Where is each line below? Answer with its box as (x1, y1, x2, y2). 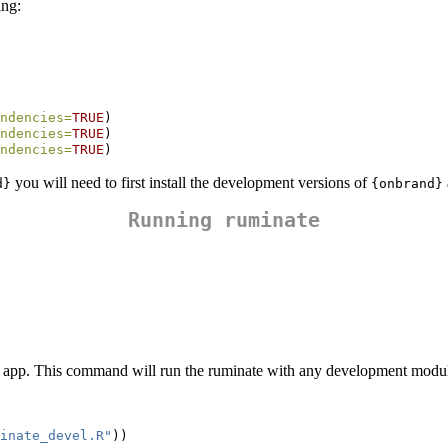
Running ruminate (128, 207, 320, 232)
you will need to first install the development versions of (11, 173, 371, 191)
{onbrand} (371, 175, 443, 191)
